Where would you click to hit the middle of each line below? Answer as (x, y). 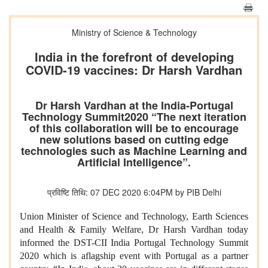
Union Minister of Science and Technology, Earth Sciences (134, 216)
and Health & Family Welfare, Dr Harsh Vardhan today (134, 229)
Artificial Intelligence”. (134, 162)
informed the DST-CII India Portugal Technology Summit (134, 243)
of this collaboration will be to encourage (134, 128)
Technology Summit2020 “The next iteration (134, 117)
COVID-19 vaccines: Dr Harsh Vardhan (134, 70)
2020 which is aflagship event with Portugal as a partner (134, 256)
